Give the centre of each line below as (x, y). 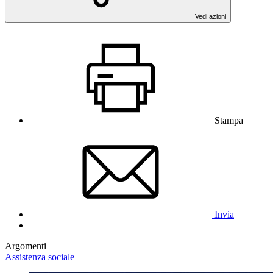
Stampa (229, 120)
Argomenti (26, 246)
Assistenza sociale (40, 257)
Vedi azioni (211, 16)
